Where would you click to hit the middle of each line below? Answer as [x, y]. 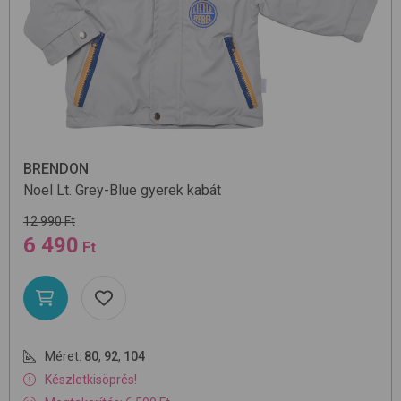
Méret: [63, 357]
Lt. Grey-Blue [97, 191]
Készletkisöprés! [91, 380]
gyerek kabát [181, 191]
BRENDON [56, 169]
